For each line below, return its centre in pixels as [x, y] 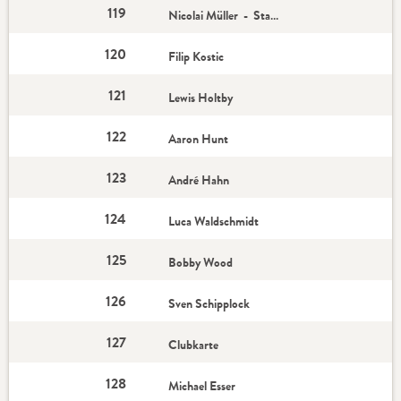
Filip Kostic [198, 56]
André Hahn [200, 180]
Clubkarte [194, 345]
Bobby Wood [202, 262]
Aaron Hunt [200, 139]
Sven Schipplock [211, 303]
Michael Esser [204, 386]
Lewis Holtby [202, 98]
